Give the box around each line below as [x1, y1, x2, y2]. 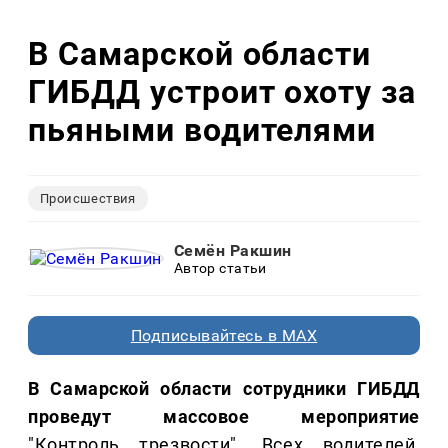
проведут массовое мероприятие [28, 406, 420, 428]
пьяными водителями [28, 110, 377, 149]
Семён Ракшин [173, 241, 292, 261]
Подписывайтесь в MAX [130, 326, 318, 346]
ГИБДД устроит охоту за [28, 72, 417, 111]
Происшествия [40, 191, 136, 207]
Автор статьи [173, 260, 267, 277]
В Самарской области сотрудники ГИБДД [28, 378, 420, 400]
